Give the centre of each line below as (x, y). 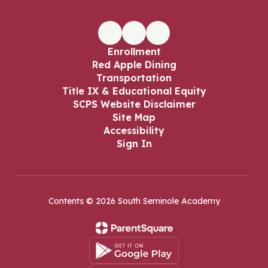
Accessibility (134, 130)
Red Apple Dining (134, 65)
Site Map (134, 117)
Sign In (134, 144)
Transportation (134, 78)
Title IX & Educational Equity (134, 91)
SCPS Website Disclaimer (134, 104)
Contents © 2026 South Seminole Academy (134, 201)
